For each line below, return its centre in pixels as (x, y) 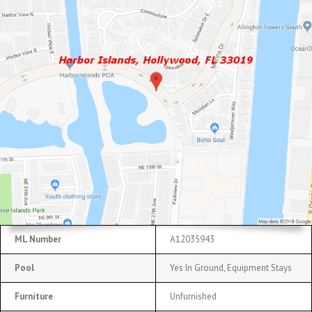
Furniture (34, 296)
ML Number (38, 239)
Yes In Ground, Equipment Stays (231, 267)
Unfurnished (193, 296)
